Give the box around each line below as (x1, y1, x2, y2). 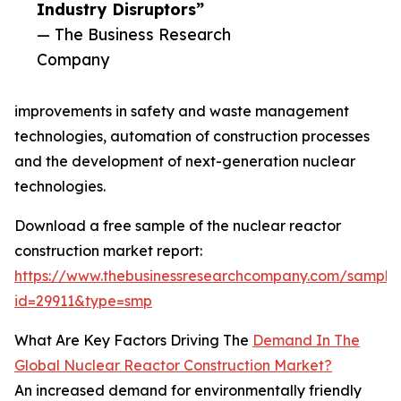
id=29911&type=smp (14, 292, 152, 311)
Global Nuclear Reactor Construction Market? (14, 356, 332, 375)
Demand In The (252, 331, 360, 350)
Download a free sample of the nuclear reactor (14, 217, 341, 235)
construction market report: (14, 242, 202, 260)
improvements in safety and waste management (14, 102, 349, 121)
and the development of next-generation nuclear (14, 152, 355, 171)
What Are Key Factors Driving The (14, 331, 252, 350)
